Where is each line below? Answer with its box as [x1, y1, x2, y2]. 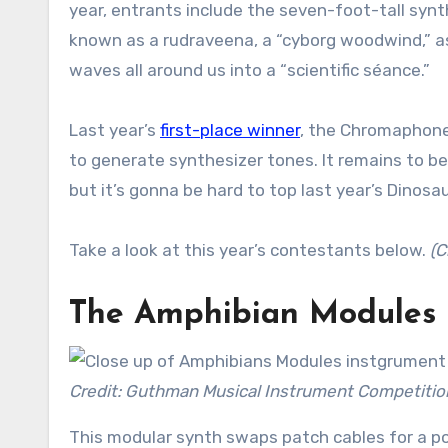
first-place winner [160, 120, 300, 141]
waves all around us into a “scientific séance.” [69, 60, 430, 81]
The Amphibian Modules [69, 299, 436, 332]
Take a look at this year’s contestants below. [69, 240, 430, 261]
